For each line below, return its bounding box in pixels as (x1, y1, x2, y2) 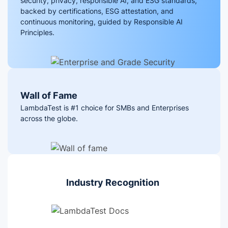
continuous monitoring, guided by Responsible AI (20, 17, 183, 26)
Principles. (20, 28, 54, 37)
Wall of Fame (20, 90, 77, 101)
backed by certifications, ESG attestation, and (20, 7, 174, 16)
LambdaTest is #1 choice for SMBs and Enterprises (20, 103, 189, 112)
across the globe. (20, 114, 78, 123)
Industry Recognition (66, 177, 159, 188)
